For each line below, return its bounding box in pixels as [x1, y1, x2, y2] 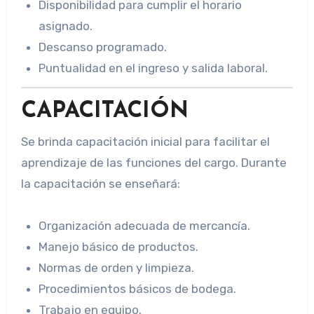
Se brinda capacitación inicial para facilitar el [20, 134, 270, 149]
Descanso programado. [39, 39, 168, 54]
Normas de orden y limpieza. [39, 260, 195, 275]
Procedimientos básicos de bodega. [39, 281, 237, 296]
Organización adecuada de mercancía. [39, 218, 251, 233]
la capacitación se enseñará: [20, 176, 180, 191]
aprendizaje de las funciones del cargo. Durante [20, 155, 287, 170]
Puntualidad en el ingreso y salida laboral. [39, 60, 268, 75]
